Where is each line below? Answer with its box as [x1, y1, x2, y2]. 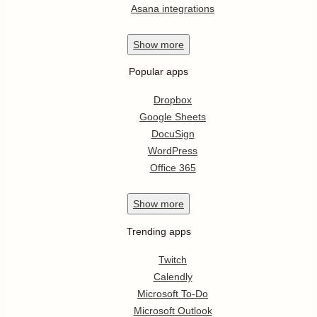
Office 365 [149, 162, 196, 174]
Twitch [158, 253, 187, 265]
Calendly [153, 270, 192, 282]
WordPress [148, 145, 197, 157]
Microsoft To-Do [137, 287, 208, 299]
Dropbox [154, 94, 192, 106]
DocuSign [151, 128, 195, 140]
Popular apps [129, 66, 188, 78]
